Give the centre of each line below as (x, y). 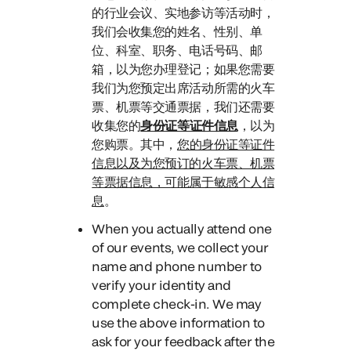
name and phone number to (177, 266)
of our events (132, 247)
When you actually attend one (182, 228)
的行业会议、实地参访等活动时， (183, 12)
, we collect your (220, 247)
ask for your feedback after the (183, 341)
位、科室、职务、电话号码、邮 (177, 50)
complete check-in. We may (177, 304)
